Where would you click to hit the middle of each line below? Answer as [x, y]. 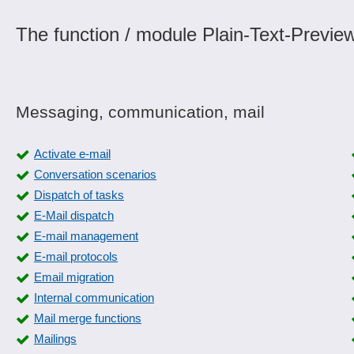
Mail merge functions [88, 318]
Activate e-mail [72, 154]
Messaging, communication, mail [140, 112]
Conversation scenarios [95, 174]
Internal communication [94, 298]
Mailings [55, 339]
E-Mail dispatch [74, 215]
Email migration [74, 277]
